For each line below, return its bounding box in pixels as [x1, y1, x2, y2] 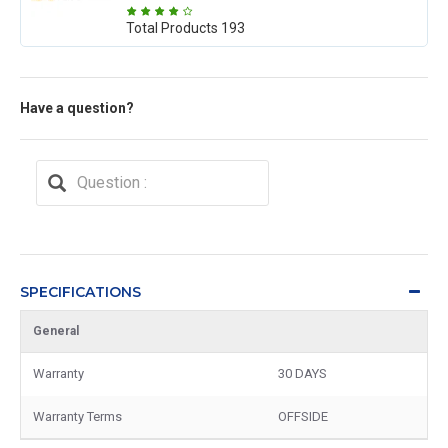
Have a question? [20, 99, 134, 116]
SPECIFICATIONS [20, 282, 141, 301]
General [33, 323, 79, 338]
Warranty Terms [33, 408, 122, 424]
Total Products [126, 19, 221, 36]
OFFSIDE [278, 408, 328, 424]
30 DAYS [278, 365, 327, 381]
